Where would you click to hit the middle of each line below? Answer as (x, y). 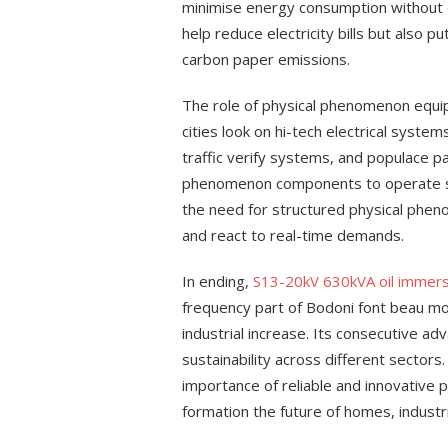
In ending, (217, 281)
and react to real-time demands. (293, 235)
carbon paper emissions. (266, 59)
